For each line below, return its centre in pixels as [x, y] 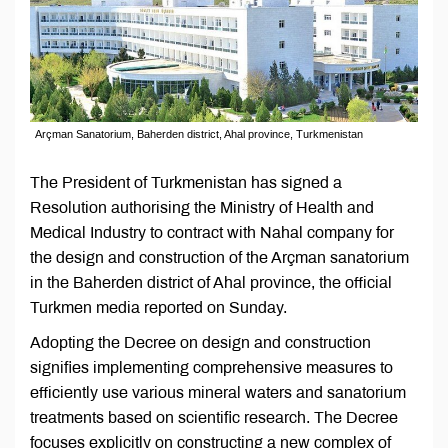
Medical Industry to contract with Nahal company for [212, 233]
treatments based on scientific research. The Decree [214, 418]
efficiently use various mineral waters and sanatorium [218, 393]
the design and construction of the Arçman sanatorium [219, 258]
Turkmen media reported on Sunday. [158, 308]
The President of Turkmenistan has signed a [186, 183]
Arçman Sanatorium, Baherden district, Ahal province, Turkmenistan [199, 134]
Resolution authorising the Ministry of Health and [202, 208]
